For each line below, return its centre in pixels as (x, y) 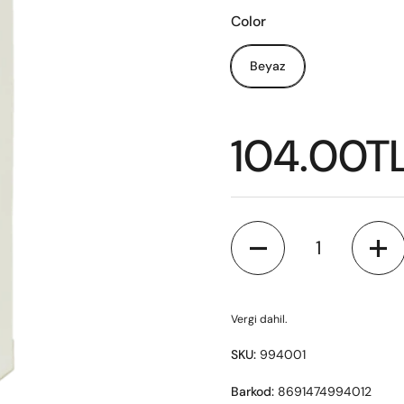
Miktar (249, 230)
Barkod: (252, 391)
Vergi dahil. (259, 319)
